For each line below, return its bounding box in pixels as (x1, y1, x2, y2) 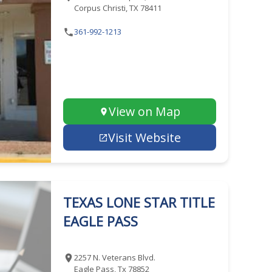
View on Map (108, 103, 180, 120)
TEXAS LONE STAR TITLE (63, 193, 215, 211)
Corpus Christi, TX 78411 (73, 2, 161, 13)
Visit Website (107, 129, 181, 146)
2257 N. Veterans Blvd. (73, 252, 155, 263)
